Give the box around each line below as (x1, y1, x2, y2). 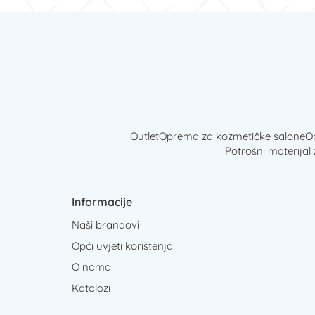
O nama (72, 260, 111, 274)
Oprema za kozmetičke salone (158, 129, 305, 143)
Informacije (72, 195, 132, 210)
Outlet (129, 129, 159, 143)
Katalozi (72, 281, 110, 295)
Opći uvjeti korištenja (72, 239, 173, 253)
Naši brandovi (72, 218, 139, 232)
